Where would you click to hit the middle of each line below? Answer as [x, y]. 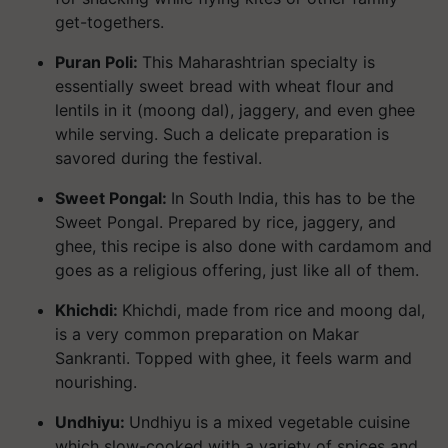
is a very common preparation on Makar [207, 334]
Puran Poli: [98, 62]
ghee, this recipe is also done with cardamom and [243, 246]
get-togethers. [109, 22]
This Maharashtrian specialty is [258, 62]
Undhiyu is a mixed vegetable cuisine [269, 422]
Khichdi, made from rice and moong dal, [273, 310]
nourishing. [96, 382]
